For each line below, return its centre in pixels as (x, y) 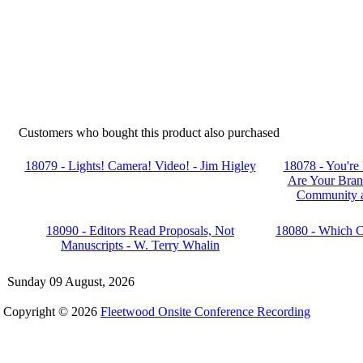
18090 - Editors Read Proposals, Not (140, 231)
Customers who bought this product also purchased (149, 132)
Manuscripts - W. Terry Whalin (140, 245)
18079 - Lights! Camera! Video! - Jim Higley (140, 166)
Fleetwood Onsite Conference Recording (205, 312)
